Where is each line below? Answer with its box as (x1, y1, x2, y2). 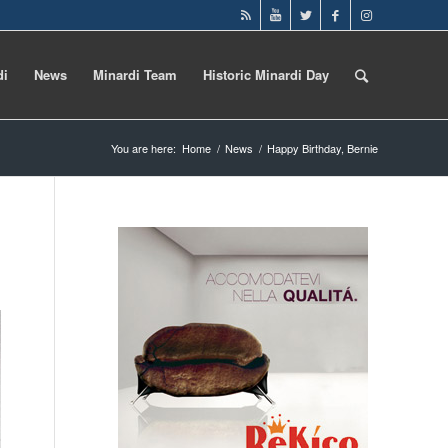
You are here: (111, 140, 176, 156)
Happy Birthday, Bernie (267, 140, 378, 156)
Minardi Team (93, 65, 177, 84)
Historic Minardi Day (203, 65, 329, 84)
